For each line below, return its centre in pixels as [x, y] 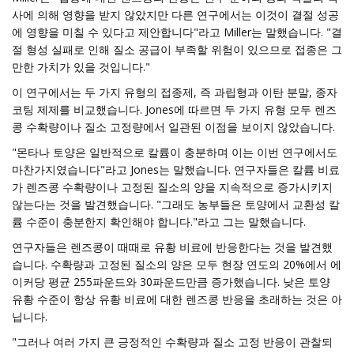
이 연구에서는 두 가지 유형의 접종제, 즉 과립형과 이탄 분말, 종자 [175, 92]
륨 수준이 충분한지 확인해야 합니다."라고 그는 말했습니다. [159, 222]
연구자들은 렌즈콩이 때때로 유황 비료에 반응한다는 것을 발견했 [172, 247]
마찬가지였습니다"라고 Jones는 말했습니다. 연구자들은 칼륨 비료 [176, 169]
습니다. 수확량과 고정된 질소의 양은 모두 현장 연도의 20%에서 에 [177, 264]
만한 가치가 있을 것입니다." [81, 67]
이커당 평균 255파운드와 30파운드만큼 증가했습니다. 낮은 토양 [171, 282]
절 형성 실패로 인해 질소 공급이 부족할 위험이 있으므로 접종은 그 [177, 49]
